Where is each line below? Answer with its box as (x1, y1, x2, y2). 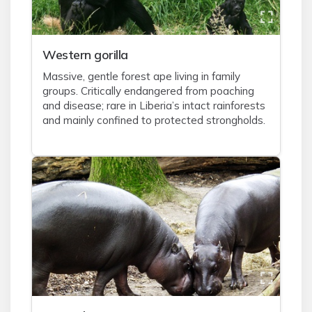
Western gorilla (42, 47, 128, 62)
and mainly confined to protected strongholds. (42, 114, 265, 127)
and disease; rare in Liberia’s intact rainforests (42, 99, 265, 112)
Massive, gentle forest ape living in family (42, 70, 240, 83)
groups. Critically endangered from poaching (42, 84, 254, 97)
